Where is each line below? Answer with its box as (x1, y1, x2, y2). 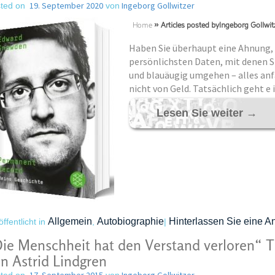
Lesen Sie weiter (156, 107, 246, 119)
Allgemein (47, 216, 92, 227)
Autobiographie (96, 216, 164, 227)
